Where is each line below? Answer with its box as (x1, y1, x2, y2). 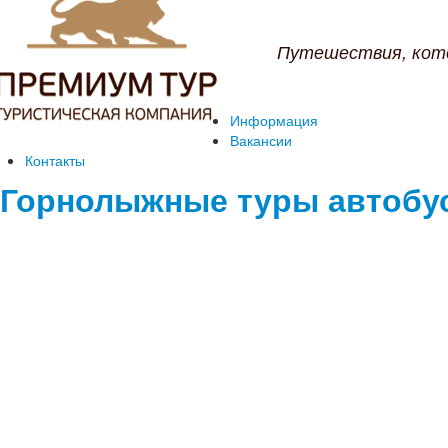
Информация (230, 110, 318, 130)
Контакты (25, 150, 85, 170)
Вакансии (230, 130, 292, 150)
